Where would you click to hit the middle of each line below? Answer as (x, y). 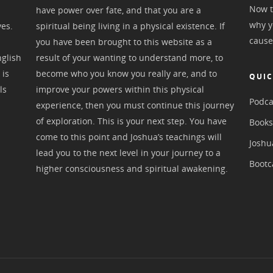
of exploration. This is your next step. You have (132, 121)
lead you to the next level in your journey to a (129, 152)
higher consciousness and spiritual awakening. (132, 168)
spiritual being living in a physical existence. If (131, 26)
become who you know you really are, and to (127, 73)
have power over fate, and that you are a (119, 10)
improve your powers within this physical (120, 89)
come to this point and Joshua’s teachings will (129, 136)
